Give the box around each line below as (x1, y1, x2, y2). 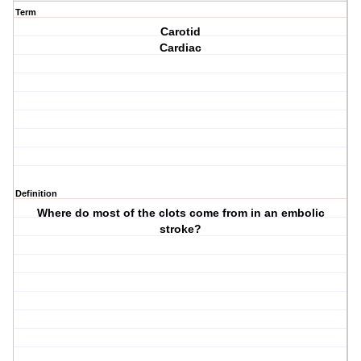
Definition (15, 189, 57, 199)
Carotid (160, 25, 201, 39)
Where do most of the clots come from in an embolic (36, 206, 325, 220)
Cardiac (160, 41, 202, 55)
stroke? (160, 222, 202, 236)
